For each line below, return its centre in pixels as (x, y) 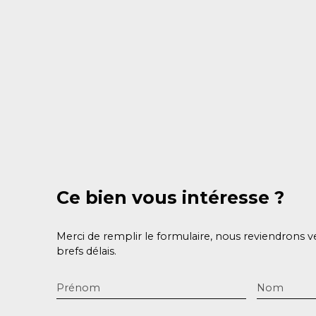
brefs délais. (86, 251)
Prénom (78, 287)
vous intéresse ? (208, 197)
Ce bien (92, 197)
